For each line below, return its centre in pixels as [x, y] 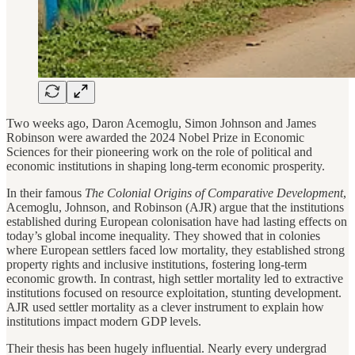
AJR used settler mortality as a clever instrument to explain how [165, 307]
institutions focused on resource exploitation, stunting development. [174, 292]
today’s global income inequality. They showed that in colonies [163, 235]
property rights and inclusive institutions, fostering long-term [157, 264]
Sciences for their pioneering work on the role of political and [159, 151]
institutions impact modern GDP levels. [104, 321]
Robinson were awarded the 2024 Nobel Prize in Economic [155, 137]
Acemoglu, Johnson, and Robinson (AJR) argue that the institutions [175, 207]
